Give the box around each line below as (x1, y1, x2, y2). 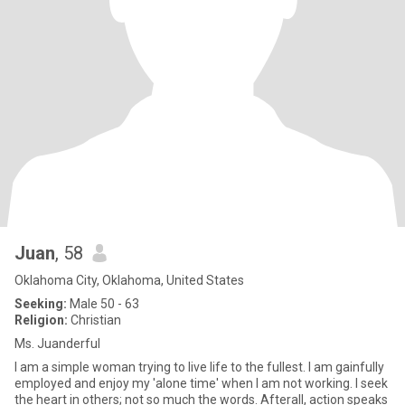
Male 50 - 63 (67, 297, 139, 311)
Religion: (14, 313, 68, 327)
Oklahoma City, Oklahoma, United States (14, 273, 244, 287)
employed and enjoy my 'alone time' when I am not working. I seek (14, 376, 355, 391)
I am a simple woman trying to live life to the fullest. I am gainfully (14, 360, 308, 374)
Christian (68, 313, 121, 327)
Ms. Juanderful (14, 336, 100, 351)
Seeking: (14, 297, 67, 311)
